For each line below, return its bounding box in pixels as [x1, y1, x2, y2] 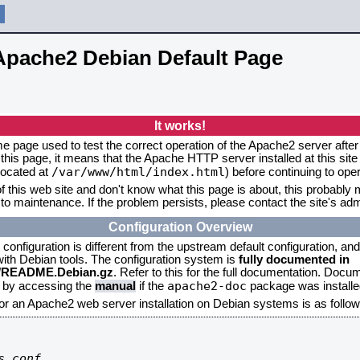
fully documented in [239, 253, 350, 266]
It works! [154, 118, 206, 133]
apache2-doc [167, 279, 247, 292]
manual [95, 280, 136, 292]
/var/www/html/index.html [51, 165, 225, 178]
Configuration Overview [108, 219, 252, 234]
